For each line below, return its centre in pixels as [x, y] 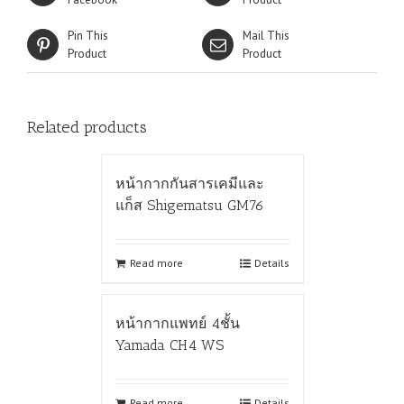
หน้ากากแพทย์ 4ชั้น [177, 323]
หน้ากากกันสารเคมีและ [189, 183]
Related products [87, 127]
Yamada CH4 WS [169, 344]
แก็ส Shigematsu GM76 [189, 205]
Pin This [88, 35]
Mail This [266, 35]
